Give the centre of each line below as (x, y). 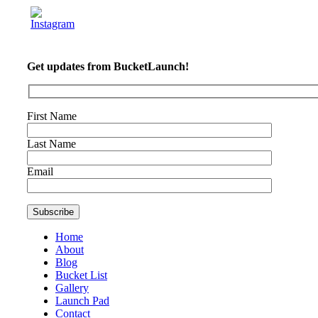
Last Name (51, 143)
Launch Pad (82, 300)
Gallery (72, 287)
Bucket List (81, 275)
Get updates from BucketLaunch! (108, 67)
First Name (52, 116)
